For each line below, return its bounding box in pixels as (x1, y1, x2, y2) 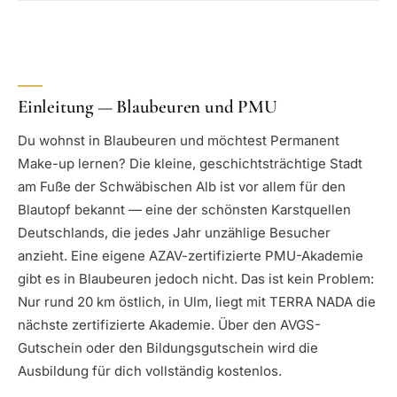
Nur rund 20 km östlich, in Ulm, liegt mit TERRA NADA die (18, 293, 376, 311)
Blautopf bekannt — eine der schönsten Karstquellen (18, 201, 351, 219)
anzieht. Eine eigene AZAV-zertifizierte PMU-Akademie (18, 247, 363, 265)
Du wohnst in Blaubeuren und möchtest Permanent (18, 132, 339, 150)
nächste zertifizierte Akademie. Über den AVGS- (18, 316, 321, 334)
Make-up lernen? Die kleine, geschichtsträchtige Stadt (18, 155, 362, 173)
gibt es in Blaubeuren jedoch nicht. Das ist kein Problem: (18, 270, 374, 288)
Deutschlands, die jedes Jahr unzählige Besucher (18, 224, 331, 242)
